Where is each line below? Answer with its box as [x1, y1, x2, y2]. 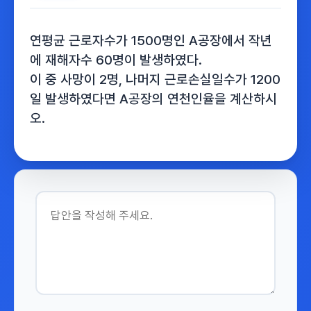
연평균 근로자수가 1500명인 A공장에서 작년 [30, 33, 272, 49]
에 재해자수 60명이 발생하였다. [30, 52, 202, 68]
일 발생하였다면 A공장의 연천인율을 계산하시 [30, 91, 277, 107]
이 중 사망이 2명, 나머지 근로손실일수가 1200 [30, 72, 280, 87]
